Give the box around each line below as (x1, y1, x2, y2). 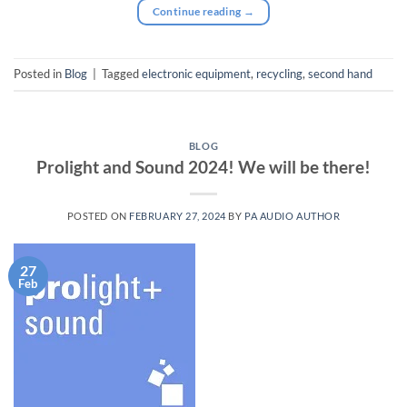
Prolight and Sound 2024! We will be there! (36, 155, 371, 177)
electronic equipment (142, 66, 251, 82)
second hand (308, 66, 372, 82)
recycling (256, 66, 303, 82)
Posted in (14, 66, 65, 82)
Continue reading (152, 5, 243, 19)
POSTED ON (66, 209, 130, 222)
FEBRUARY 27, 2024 (129, 209, 226, 222)
